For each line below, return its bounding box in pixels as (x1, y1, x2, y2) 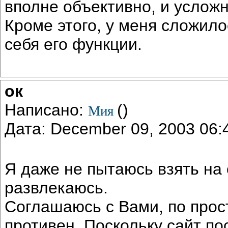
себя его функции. (5, 35, 142, 53)
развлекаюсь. (5, 178, 108, 197)
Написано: (5, 100, 88, 119)
